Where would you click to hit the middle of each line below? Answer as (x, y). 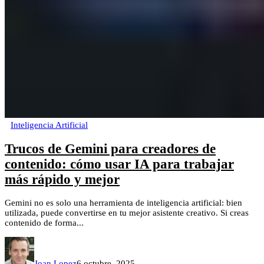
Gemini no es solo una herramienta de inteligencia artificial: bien (123, 203)
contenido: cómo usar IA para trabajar (119, 164)
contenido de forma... (44, 223)
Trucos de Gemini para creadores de (110, 148)
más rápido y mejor (62, 179)
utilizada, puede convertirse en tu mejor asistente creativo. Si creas (127, 213)
